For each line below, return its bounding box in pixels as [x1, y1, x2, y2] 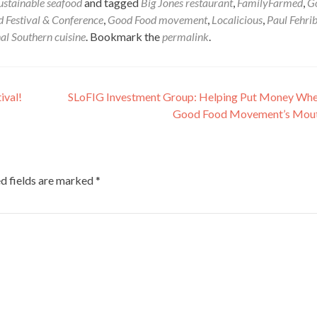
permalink [162, 29, 209, 43]
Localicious [212, 12, 263, 26]
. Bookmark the [86, 29, 162, 43]
